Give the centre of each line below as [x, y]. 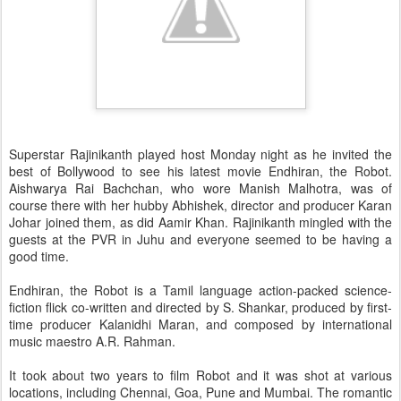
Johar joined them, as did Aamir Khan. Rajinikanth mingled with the [200, 222]
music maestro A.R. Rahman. [92, 341]
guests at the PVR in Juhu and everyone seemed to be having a [200, 239]
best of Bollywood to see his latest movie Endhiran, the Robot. [200, 171]
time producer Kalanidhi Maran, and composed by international [200, 324]
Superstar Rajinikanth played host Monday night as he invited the [200, 154]
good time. [39, 256]
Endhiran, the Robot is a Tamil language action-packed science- [200, 290]
